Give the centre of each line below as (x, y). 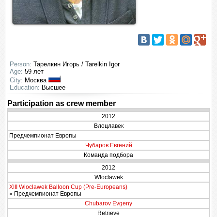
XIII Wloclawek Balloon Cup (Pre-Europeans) (68, 187)
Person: (21, 64)
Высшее (53, 87)
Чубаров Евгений (108, 145)
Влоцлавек (108, 126)
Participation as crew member (62, 103)
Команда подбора (108, 155)
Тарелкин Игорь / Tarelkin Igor (76, 64)
